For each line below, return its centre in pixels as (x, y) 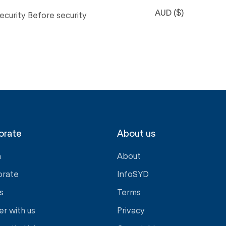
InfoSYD (133, 174)
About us (136, 133)
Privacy (131, 210)
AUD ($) (169, 12)
